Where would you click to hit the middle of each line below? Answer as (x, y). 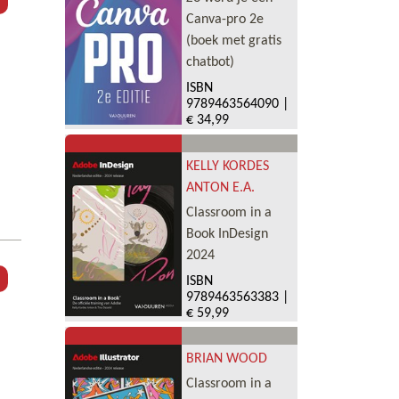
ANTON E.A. (220, 187)
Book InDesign (227, 234)
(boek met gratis (233, 41)
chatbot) (210, 63)
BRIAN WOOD (226, 358)
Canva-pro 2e (224, 20)
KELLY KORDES (227, 166)
